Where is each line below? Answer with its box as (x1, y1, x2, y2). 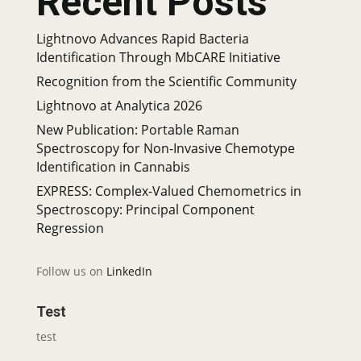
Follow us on (35, 263, 106, 279)
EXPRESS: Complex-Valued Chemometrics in (35, 182, 301, 200)
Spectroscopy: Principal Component (35, 201, 255, 218)
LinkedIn (106, 263, 152, 279)
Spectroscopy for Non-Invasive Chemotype (35, 139, 295, 157)
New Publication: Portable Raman (35, 121, 239, 139)
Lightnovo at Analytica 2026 (35, 97, 202, 114)
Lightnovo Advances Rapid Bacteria (35, 30, 249, 48)
